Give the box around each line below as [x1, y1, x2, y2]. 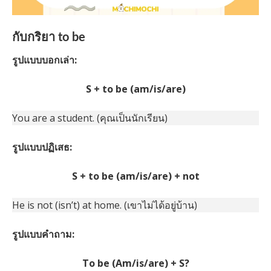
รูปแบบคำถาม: [12, 227, 74, 241]
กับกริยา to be [12, 31, 85, 44]
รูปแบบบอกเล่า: [12, 53, 77, 67]
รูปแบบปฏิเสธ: [12, 140, 72, 154]
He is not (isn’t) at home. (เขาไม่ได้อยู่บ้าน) [12, 198, 197, 212]
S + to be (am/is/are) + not [71, 169, 200, 183]
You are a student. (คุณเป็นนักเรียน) [12, 111, 168, 125]
